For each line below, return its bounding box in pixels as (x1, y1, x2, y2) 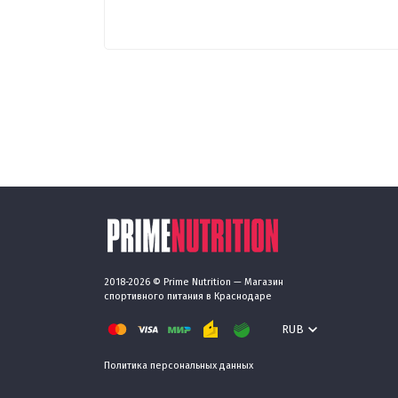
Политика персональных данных (104, 360, 253, 371)
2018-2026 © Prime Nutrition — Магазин (104, 276, 283, 288)
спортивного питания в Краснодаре (104, 291, 272, 302)
